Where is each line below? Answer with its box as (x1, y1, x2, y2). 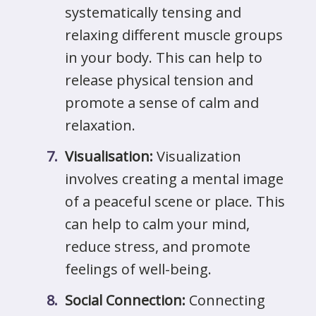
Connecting (186, 291, 265, 310)
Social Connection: (65, 291, 186, 310)
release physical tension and (65, 71, 253, 90)
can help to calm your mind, (65, 214, 250, 233)
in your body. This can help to (65, 48, 262, 67)
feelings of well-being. (65, 260, 212, 279)
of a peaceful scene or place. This (65, 192, 285, 211)
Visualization (153, 147, 241, 166)
